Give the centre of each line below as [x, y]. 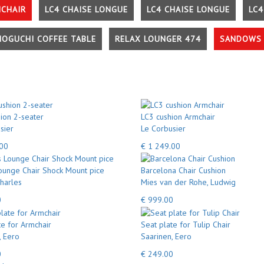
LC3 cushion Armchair [178, 116]
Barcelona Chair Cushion [183, 170]
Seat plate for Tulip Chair [186, 224]
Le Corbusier [163, 128]
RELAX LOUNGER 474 [158, 39]
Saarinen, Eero [166, 236]
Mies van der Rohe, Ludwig [188, 182]
